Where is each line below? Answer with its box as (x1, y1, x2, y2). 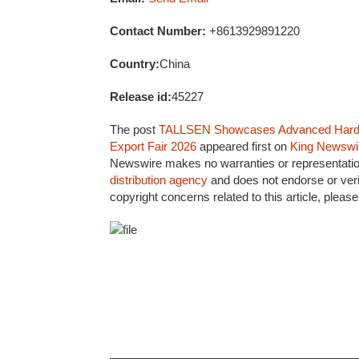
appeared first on (196, 139, 290, 153)
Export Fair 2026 (110, 139, 196, 153)
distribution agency (110, 173, 208, 187)
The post (110, 123, 159, 136)
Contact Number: (110, 24, 206, 38)
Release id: (110, 90, 171, 103)
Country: (110, 57, 159, 71)
